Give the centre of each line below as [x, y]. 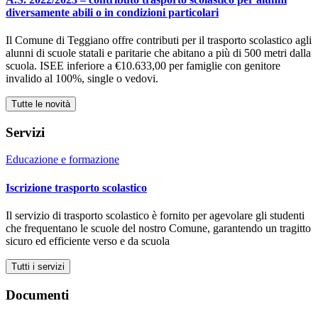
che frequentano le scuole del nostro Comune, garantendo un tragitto [158, 228]
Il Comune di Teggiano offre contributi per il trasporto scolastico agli [159, 40]
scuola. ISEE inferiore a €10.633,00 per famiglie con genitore [143, 66]
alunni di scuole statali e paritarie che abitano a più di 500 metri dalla [158, 53]
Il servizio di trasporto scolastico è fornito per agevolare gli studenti [155, 215]
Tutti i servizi [38, 266]
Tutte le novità [41, 104]
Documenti [37, 295]
